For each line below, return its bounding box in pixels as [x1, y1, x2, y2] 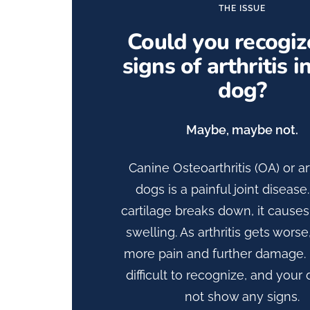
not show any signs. [184, 289, 300, 304]
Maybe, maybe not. [185, 122, 298, 137]
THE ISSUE [218, 3, 266, 13]
